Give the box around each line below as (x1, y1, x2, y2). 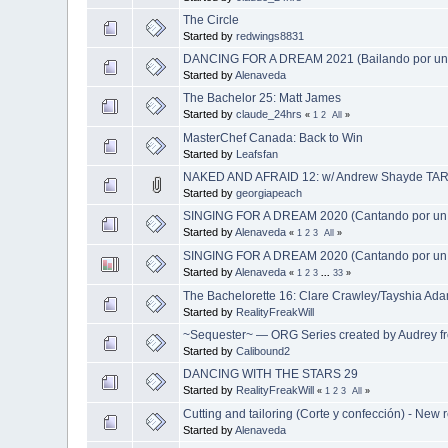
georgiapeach (236, 187, 303, 200)
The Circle (183, 13, 240, 28)
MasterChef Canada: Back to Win (183, 131, 364, 146)
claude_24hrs (236, 108, 303, 121)
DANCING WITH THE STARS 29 (183, 367, 359, 382)
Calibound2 (236, 345, 291, 358)
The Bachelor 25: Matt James (183, 91, 342, 106)
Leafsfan (236, 148, 279, 161)
